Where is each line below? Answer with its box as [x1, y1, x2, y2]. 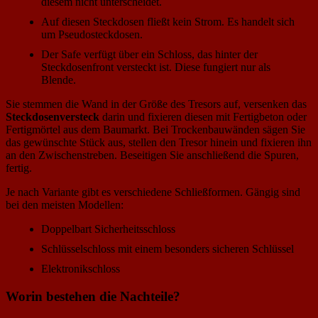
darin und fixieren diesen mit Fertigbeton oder [99, 111, 307, 124]
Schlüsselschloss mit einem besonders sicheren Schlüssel [41, 243, 294, 256]
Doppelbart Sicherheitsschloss [41, 223, 175, 236]
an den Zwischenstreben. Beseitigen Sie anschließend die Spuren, [6, 149, 299, 162]
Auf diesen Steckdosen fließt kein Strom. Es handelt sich [41, 16, 295, 28]
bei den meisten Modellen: [6, 199, 124, 212]
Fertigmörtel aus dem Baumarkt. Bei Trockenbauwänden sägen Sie [6, 124, 305, 136]
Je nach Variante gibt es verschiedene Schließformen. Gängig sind [6, 186, 300, 199]
